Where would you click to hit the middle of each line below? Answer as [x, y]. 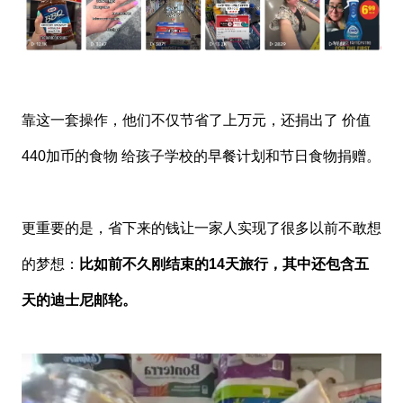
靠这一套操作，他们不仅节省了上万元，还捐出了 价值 [196, 121]
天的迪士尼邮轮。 [79, 300]
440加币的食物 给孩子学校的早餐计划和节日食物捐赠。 [201, 157]
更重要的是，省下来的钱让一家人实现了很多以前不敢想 [201, 228]
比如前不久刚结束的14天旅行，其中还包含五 [224, 264]
